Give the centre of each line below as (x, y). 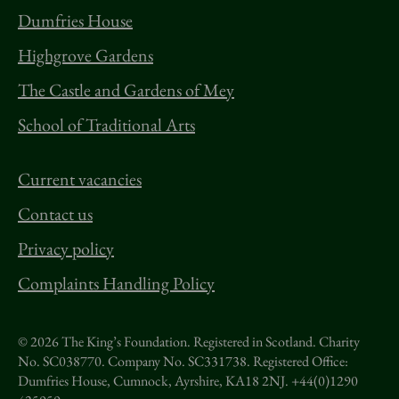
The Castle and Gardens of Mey (126, 90)
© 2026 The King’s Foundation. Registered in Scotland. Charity (189, 342)
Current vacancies (80, 179)
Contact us (55, 214)
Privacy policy (66, 248)
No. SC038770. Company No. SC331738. (134, 361)
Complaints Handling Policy (116, 283)
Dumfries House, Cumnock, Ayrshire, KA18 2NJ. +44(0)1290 (188, 381)
